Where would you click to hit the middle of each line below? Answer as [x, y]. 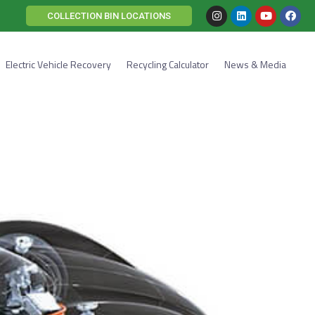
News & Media [255, 64]
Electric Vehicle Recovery [58, 64]
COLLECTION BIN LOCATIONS [109, 16]
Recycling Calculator [167, 64]
